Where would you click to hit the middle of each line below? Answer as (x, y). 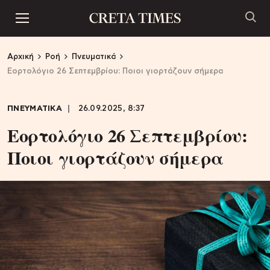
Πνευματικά (94, 57)
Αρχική (20, 57)
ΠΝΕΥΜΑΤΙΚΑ (35, 109)
